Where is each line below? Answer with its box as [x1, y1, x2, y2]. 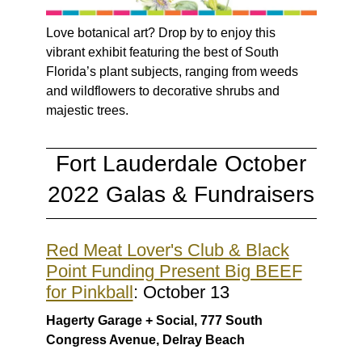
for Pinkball [45, 281, 133, 302]
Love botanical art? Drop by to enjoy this [45, 25, 276, 40]
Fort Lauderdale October [56, 150, 306, 176]
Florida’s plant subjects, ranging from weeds [45, 64, 298, 78]
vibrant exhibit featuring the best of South [45, 44, 279, 59]
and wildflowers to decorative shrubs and [45, 83, 280, 98]
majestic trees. [45, 103, 128, 117]
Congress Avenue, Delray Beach [45, 332, 245, 347]
